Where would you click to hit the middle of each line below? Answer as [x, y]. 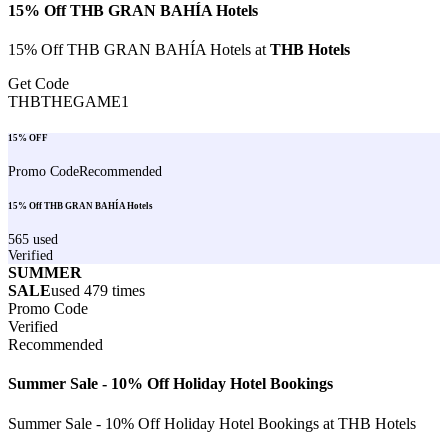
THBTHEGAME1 [68, 102]
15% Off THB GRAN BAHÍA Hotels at [139, 50]
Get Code [38, 84]
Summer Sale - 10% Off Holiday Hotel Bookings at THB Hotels [212, 423]
